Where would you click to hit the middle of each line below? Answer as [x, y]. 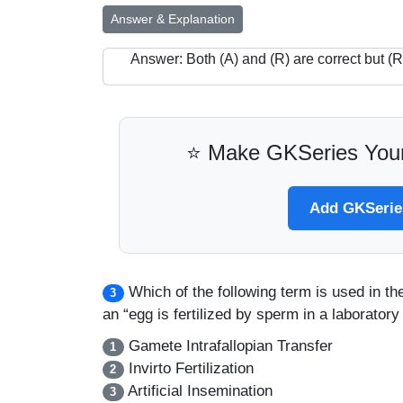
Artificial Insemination [198, 391]
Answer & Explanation [173, 19]
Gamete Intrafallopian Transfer [228, 346]
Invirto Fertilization [188, 368]
